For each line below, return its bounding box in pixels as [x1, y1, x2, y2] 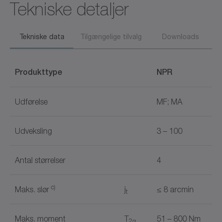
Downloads [162, 32, 199, 41]
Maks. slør [15, 184, 51, 194]
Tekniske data [19, 32, 64, 41]
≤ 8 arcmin [157, 184, 194, 194]
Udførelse [15, 97, 48, 106]
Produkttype [15, 67, 62, 77]
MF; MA [157, 97, 182, 106]
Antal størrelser [15, 155, 65, 165]
